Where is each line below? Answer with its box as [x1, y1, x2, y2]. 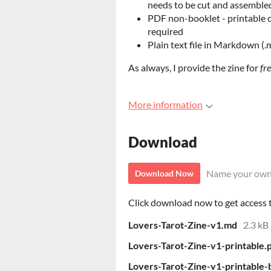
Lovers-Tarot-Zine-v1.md [128, 219, 237, 231]
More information [128, 99, 203, 110]
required [148, 25, 183, 37]
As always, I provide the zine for [128, 62, 260, 73]
